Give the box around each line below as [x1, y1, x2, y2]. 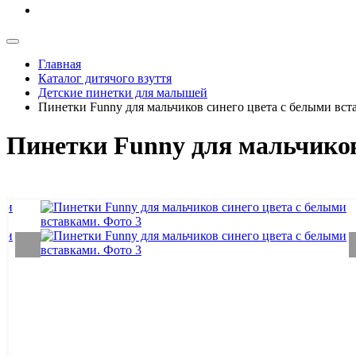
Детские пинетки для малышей [38, 86, 207, 99]
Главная [38, 57, 81, 71]
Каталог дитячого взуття [38, 72, 172, 85]
